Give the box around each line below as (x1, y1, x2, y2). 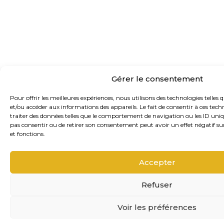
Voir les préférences (117, 202, 196, 212)
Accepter (138, 157, 175, 167)
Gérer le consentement (111, 73, 203, 83)
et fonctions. (10, 130, 45, 137)
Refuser (141, 179, 172, 189)
